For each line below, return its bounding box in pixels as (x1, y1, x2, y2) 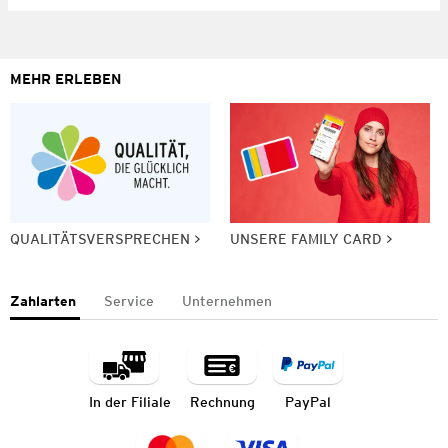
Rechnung (189, 393, 255, 410)
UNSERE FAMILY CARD (230, 230, 382, 247)
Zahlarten (10, 292, 76, 309)
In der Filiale (89, 393, 171, 410)
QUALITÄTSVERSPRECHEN (10, 230, 190, 247)
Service (104, 292, 154, 309)
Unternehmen (182, 292, 272, 309)
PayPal (285, 393, 331, 410)
